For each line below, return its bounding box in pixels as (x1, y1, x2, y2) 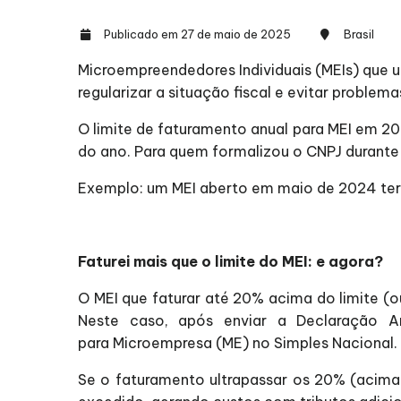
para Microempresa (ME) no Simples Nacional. (78, 334, 397, 352)
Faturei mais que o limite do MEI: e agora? (78, 252, 383, 270)
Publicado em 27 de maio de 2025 (101, 27, 291, 41)
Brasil (344, 27, 374, 41)
